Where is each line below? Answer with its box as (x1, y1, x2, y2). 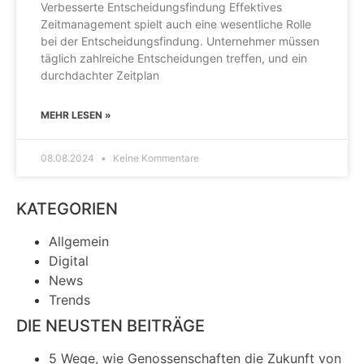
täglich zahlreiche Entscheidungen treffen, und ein (41, 51, 307, 66)
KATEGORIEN (16, 199, 118, 219)
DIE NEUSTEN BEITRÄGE (16, 316, 205, 336)
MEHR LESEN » (41, 109, 111, 122)
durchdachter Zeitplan (41, 68, 159, 83)
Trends (49, 292, 90, 309)
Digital (49, 253, 89, 270)
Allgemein (49, 233, 109, 250)
